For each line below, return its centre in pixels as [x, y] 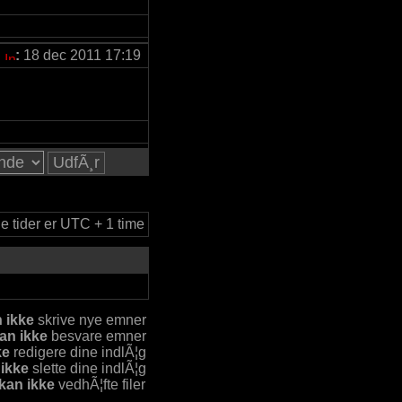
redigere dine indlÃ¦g [78, 352]
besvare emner [97, 336]
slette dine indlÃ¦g [87, 368]
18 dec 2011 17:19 [82, 55]
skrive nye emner [90, 320]
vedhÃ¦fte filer [100, 385]
